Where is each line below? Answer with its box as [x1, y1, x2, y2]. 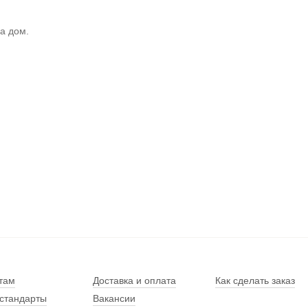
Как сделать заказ [214, 275, 295, 286]
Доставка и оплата [93, 275, 177, 286]
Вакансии [93, 293, 136, 304]
